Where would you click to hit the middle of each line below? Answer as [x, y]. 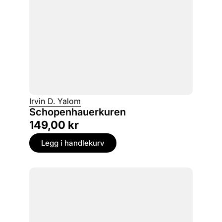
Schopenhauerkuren [78, 112]
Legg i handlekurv [73, 143]
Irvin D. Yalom [55, 101]
